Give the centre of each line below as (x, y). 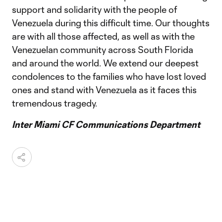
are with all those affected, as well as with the (103, 36)
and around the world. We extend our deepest (105, 63)
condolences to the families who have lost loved (109, 76)
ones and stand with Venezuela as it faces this (104, 90)
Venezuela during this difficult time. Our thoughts (111, 23)
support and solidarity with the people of (94, 9)
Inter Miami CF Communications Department (106, 124)
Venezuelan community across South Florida (103, 50)
